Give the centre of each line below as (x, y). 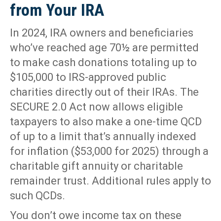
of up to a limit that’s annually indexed (103, 137)
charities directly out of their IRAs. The (104, 92)
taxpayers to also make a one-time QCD (106, 122)
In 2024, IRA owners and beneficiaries (102, 33)
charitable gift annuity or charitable (96, 166)
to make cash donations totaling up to (103, 63)
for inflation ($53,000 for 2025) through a (109, 151)
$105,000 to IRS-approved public (88, 77)
